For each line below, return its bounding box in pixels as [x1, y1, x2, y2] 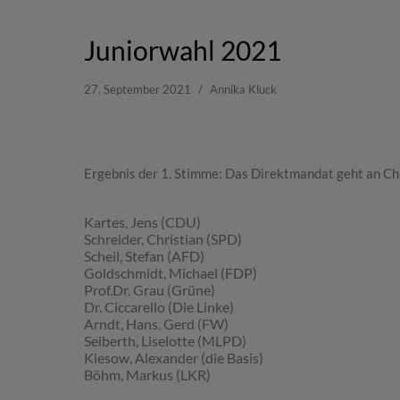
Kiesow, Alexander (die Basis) [84, 349, 264, 367]
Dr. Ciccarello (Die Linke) [84, 298, 235, 316]
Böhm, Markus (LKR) [84, 366, 212, 384]
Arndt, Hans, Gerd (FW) [84, 315, 229, 333]
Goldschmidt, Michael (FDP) [84, 264, 258, 282]
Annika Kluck [210, 82, 278, 97]
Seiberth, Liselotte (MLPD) [84, 332, 247, 350]
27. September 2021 [84, 82, 192, 97]
